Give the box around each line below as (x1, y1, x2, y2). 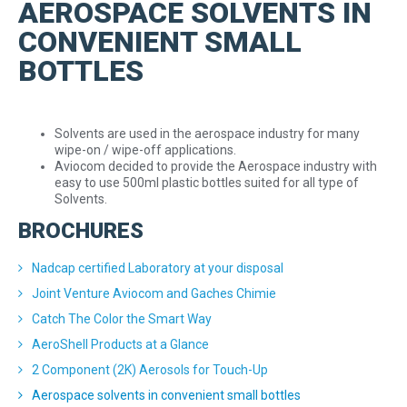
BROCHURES (18, 218, 144, 243)
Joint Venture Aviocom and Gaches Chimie (32, 286, 276, 301)
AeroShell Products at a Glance (32, 337, 209, 352)
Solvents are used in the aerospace (55, 126, 258, 141)
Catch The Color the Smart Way (32, 312, 212, 326)
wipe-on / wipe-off (55, 143, 164, 157)
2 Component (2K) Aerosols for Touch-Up (32, 362, 268, 377)
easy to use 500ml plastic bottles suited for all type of (55, 175, 359, 190)
